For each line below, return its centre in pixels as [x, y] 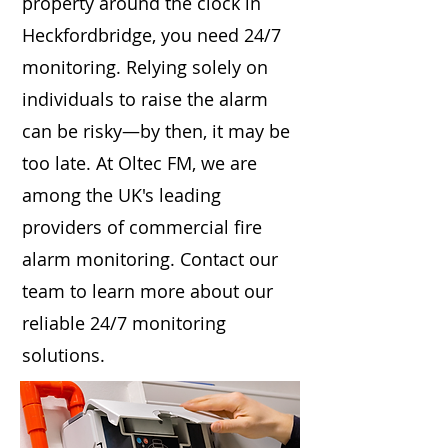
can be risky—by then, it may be [156, 131]
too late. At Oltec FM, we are [139, 163]
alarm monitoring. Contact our [150, 259]
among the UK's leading [121, 195]
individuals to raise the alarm [145, 99]
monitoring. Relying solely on [145, 67]
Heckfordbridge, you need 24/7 [151, 35]
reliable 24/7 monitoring [124, 323]
